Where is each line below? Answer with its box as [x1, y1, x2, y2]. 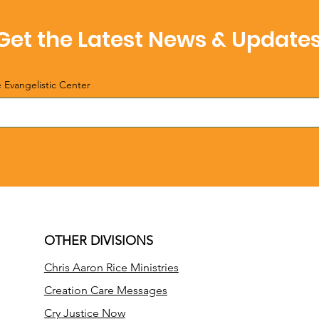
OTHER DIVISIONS [43, 233, 153, 249]
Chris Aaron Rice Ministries [43, 261, 179, 274]
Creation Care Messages [43, 283, 167, 297]
